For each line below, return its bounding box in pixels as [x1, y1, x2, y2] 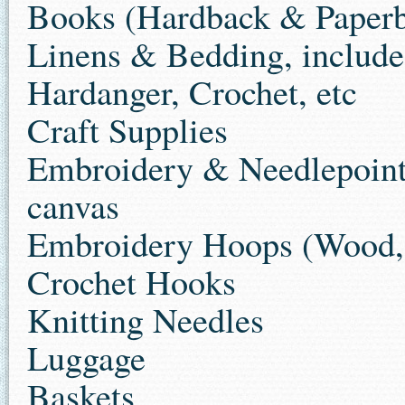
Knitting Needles [27, 297, 264, 343]
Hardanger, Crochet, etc [27, 69, 357, 115]
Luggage [27, 334, 146, 381]
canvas [27, 183, 119, 229]
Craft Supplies [27, 107, 228, 153]
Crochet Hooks [27, 259, 236, 305]
